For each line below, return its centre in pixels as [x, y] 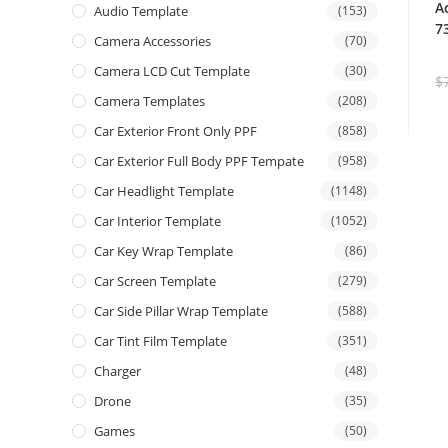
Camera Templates [149, 101]
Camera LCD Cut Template [172, 71]
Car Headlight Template [164, 191]
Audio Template [141, 11]
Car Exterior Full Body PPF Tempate [199, 161]
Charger [117, 371]
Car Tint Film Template [160, 341]
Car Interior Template [157, 221]
